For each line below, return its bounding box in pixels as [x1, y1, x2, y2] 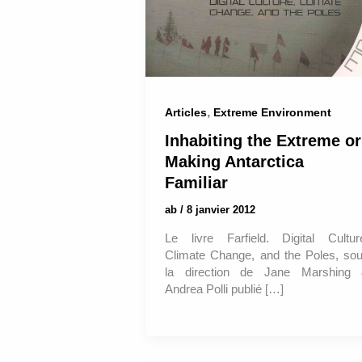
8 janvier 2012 [187, 203, 255, 216]
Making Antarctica [165, 152, 304, 170]
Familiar [165, 173, 228, 192]
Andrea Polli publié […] [165, 282, 284, 297]
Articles [165, 105, 207, 119]
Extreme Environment [213, 105, 331, 119]
